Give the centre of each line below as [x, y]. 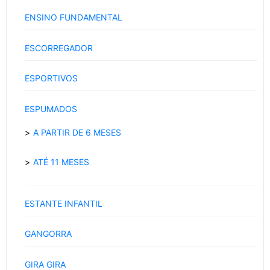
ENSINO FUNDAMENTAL [74, 17]
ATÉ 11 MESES [61, 162]
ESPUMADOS [51, 108]
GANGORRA [48, 234]
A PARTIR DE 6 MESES [77, 132]
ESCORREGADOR [59, 48]
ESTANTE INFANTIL [64, 204]
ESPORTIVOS [51, 78]
